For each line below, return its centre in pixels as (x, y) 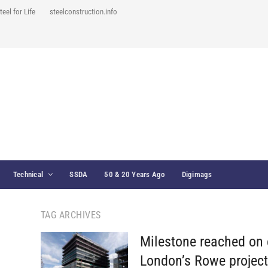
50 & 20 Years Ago (135, 174)
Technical (28, 174)
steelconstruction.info (83, 12)
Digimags (197, 174)
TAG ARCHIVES (71, 215)
